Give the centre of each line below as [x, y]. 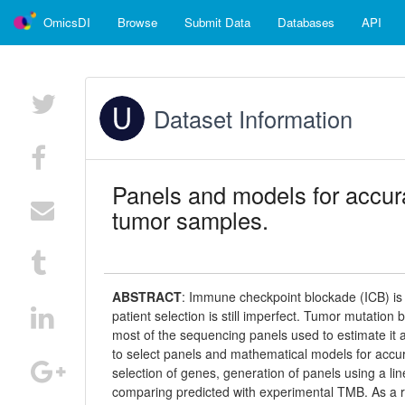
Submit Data [217, 22]
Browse [137, 22]
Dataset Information [254, 118]
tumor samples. [191, 220]
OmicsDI [67, 22]
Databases [306, 22]
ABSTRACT [147, 297]
